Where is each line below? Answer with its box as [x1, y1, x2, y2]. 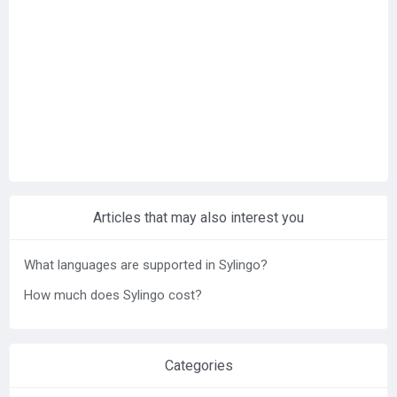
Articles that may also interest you [93, 208, 304, 226]
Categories [164, 356, 233, 374]
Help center [16, 4, 80, 19]
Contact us [16, 39, 76, 54]
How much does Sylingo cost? [24, 286, 202, 303]
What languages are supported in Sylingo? [24, 256, 268, 273]
